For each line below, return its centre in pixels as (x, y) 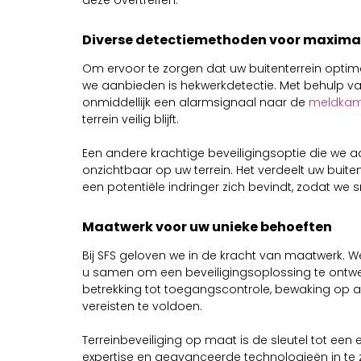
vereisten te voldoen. (142, 306)
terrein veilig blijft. (131, 119)
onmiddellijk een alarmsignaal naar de (195, 102)
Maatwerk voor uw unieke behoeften (207, 226)
